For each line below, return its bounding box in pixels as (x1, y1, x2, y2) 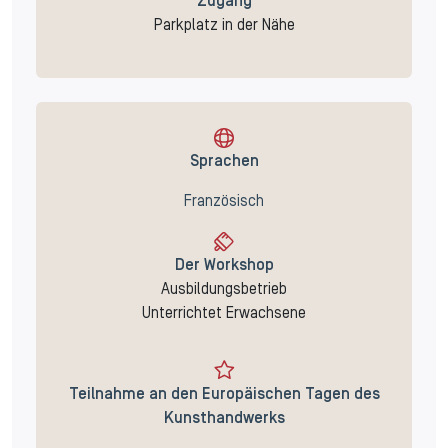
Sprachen (189, 155, 259, 169)
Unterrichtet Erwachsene (142, 307, 306, 322)
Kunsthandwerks (163, 412, 285, 427)
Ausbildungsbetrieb (161, 283, 287, 298)
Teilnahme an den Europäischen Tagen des (68, 388, 380, 403)
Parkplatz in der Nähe (153, 18, 295, 33)
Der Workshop (174, 259, 274, 274)
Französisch (184, 195, 264, 209)
